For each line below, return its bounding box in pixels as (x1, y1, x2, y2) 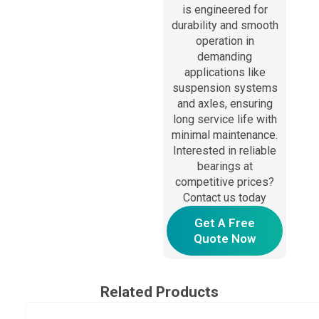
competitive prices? (175, 175, 275, 189)
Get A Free (194, 216, 256, 231)
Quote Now (194, 231, 256, 246)
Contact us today (183, 191, 267, 205)
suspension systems (172, 81, 278, 95)
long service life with (172, 113, 277, 127)
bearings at (197, 159, 253, 174)
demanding (197, 50, 253, 64)
